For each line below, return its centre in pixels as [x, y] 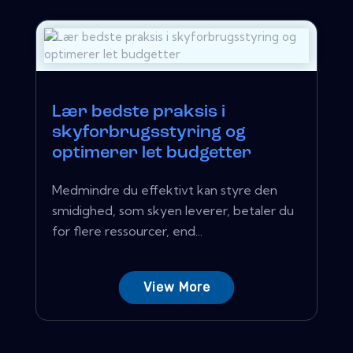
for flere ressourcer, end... [127, 230]
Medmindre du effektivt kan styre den [165, 190]
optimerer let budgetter [152, 153]
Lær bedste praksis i [139, 112]
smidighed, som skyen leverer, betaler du [173, 210]
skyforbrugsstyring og [149, 132]
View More [176, 287]
